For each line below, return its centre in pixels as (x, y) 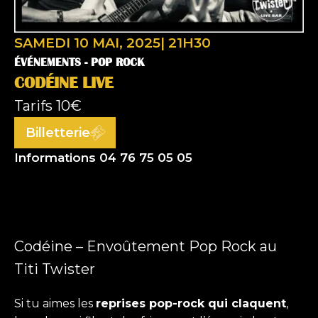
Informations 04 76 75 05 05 (103, 158)
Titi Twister (55, 269)
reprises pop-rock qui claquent (191, 304)
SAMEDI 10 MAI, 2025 (87, 43)
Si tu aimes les (55, 304)
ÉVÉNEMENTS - (53, 63)
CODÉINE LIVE (64, 83)
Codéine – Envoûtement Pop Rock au (146, 247)
